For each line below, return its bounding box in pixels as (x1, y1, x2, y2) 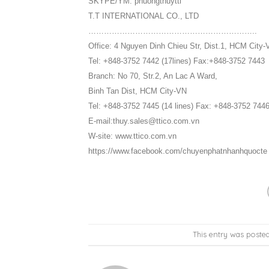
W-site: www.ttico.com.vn (88, 131, 177, 141)
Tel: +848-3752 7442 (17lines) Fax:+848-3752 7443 (88, 56, 265, 65)
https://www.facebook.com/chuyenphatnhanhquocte (88, 146, 267, 156)
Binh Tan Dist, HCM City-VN (88, 86, 187, 95)
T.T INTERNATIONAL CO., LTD (88, 11, 199, 20)
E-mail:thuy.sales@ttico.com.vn (88, 116, 202, 125)
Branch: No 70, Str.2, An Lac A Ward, (88, 71, 217, 80)
